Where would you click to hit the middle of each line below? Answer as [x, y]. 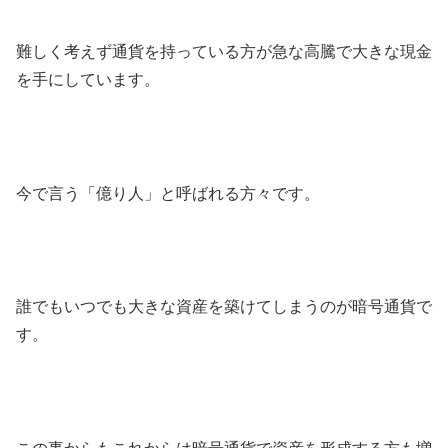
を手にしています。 [88, 79]
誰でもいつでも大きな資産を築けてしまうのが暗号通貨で [224, 307]
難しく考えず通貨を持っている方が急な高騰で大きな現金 [224, 51]
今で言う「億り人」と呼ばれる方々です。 [168, 193]
